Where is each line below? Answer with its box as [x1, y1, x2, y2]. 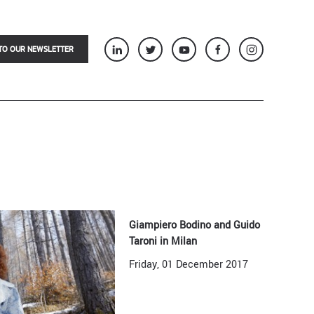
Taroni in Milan [129, 234, 198, 249]
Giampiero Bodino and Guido [129, 218, 261, 233]
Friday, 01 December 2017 [129, 257, 249, 272]
